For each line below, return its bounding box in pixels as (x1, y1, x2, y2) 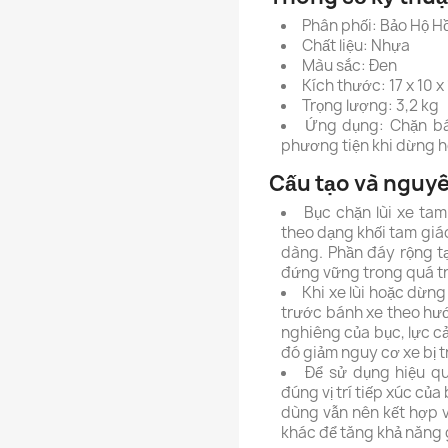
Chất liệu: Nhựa (302, 35, 410, 56)
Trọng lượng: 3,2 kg (302, 95, 439, 116)
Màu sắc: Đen (302, 55, 397, 76)
